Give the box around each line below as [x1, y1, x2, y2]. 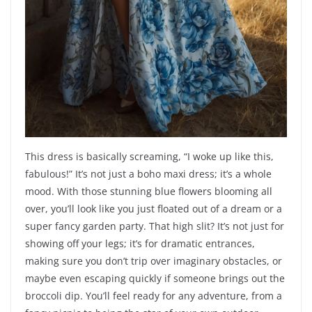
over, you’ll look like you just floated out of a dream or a [25, 202, 282, 216]
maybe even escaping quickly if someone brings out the [25, 272, 285, 286]
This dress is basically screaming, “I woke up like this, [25, 150, 274, 164]
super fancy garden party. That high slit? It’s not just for [25, 219, 284, 233]
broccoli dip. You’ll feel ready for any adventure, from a [25, 289, 282, 303]
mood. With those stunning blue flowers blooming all [25, 185, 272, 198]
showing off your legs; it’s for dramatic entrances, [25, 237, 255, 251]
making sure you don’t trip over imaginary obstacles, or [25, 254, 282, 268]
